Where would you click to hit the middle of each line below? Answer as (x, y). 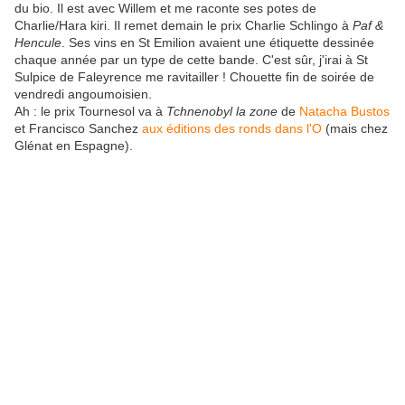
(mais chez (355, 129)
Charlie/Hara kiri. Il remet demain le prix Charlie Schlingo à (184, 26)
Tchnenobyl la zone (222, 112)
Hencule (38, 43)
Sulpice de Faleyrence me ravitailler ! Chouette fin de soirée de (194, 77)
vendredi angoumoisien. (83, 94)
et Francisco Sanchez (78, 129)
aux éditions (176, 129)
